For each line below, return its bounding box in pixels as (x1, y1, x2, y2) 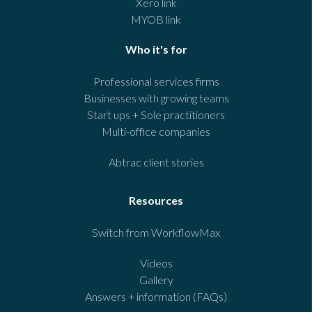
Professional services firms (93, 75, 219, 88)
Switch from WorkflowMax (92, 226, 220, 240)
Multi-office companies (102, 125, 210, 139)
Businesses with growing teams (83, 91, 229, 105)
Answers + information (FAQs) (85, 290, 227, 304)
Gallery (139, 273, 173, 287)
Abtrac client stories (108, 155, 204, 169)
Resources (129, 194, 183, 208)
